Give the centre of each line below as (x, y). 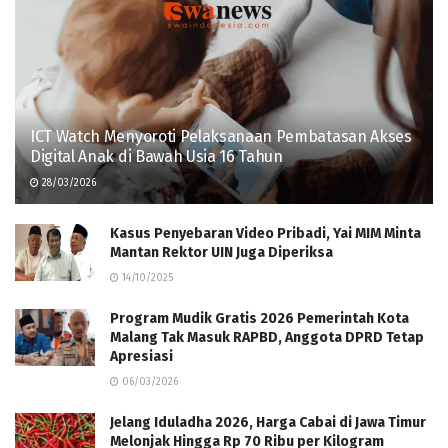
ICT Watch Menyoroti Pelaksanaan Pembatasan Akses (221, 136)
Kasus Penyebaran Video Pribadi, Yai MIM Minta (265, 233)
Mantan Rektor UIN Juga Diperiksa (221, 252)
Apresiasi (141, 356)
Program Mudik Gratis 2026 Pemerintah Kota (259, 318)
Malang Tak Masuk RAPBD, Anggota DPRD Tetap (267, 337)
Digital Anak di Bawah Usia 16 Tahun (156, 156)
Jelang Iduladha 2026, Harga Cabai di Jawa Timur (268, 422)
